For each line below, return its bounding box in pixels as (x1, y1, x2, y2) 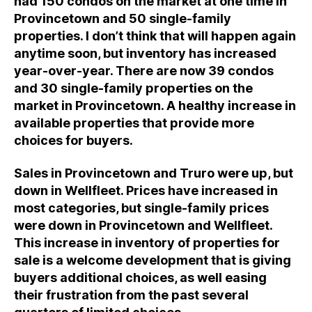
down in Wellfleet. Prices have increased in (14, 183, 278, 198)
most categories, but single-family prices (14, 201, 269, 215)
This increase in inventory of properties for (14, 235, 280, 250)
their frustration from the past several (14, 288, 249, 302)
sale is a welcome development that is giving (14, 253, 291, 267)
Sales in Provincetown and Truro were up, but (14, 166, 293, 180)
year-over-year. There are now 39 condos (14, 63, 274, 78)
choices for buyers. (14, 132, 133, 148)
